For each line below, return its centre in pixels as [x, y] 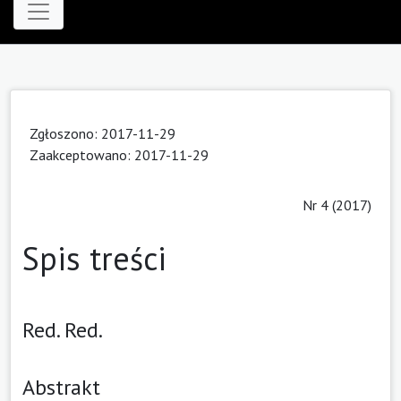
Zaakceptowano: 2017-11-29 [119, 154]
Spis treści [94, 258]
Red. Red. [63, 329]
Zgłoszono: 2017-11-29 [102, 133]
